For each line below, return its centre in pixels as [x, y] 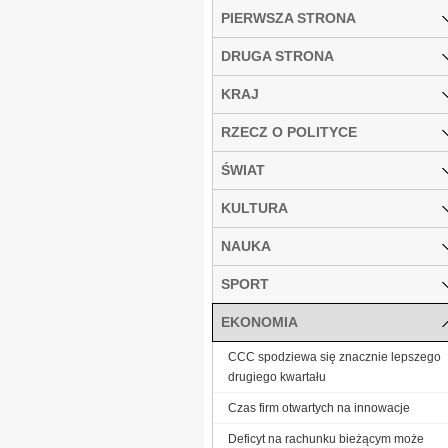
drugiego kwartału [277, 376]
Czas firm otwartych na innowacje [319, 407]
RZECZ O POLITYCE [289, 131]
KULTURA [254, 207]
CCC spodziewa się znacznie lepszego [334, 356]
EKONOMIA [259, 321]
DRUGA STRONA [277, 55]
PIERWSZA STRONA [288, 17]
